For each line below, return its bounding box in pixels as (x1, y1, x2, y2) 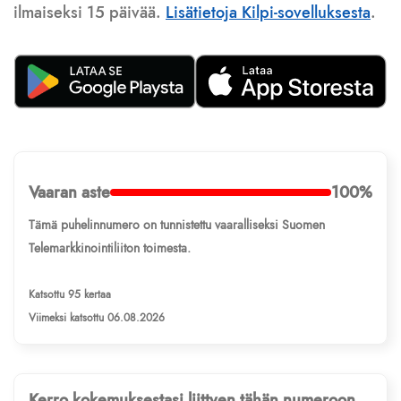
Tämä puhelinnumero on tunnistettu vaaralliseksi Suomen (29, 216, 325, 235)
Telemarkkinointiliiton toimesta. (29, 239, 191, 258)
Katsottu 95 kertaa (29, 286, 111, 303)
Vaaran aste (29, 181, 110, 205)
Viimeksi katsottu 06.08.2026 (29, 310, 165, 327)
